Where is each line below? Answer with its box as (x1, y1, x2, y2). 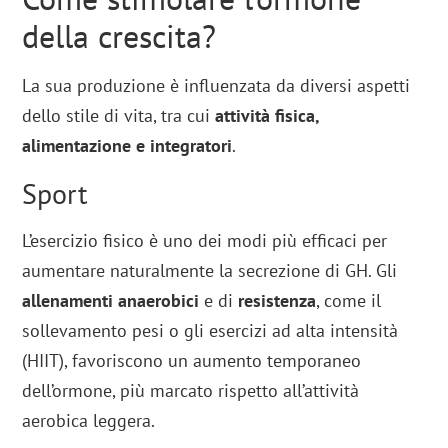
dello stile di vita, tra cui (22, 103, 216, 127)
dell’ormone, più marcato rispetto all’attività (22, 378, 360, 402)
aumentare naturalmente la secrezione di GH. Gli (22, 258, 398, 282)
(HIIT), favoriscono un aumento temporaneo (22, 348, 362, 372)
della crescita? (22, 14, 217, 57)
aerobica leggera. (22, 408, 156, 432)
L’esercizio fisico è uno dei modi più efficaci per (22, 228, 388, 252)
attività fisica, (215, 103, 320, 127)
